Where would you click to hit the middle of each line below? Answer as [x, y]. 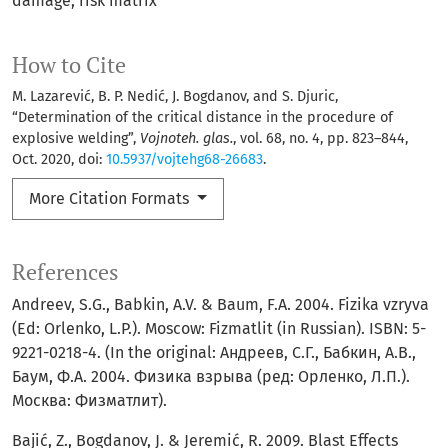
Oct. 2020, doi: [59, 159]
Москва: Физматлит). [89, 400]
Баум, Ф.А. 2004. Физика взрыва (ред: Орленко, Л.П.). [211, 376]
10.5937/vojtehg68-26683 [184, 159]
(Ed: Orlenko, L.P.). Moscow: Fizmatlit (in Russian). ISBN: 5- [219, 328]
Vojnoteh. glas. [186, 138]
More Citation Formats [111, 198]
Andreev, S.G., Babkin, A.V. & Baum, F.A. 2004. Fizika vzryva [220, 304]
